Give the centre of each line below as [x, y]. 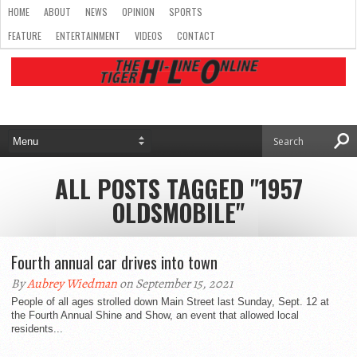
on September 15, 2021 [175, 284]
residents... [37, 329]
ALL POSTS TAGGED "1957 [178, 188]
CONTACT [196, 35]
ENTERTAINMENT [88, 35]
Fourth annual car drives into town [114, 262]
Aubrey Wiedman [72, 284]
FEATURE [25, 35]
